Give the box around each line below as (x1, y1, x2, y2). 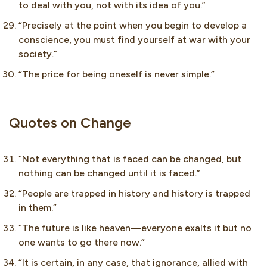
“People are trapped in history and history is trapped (18, 187, 250, 199)
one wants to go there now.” (18, 236, 145, 248)
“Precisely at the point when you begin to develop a (18, 19, 247, 31)
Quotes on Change (9, 113, 131, 131)
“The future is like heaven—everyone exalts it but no (18, 222, 252, 234)
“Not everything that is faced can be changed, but (18, 153, 241, 164)
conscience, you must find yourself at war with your (18, 33, 250, 45)
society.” (18, 48, 57, 60)
